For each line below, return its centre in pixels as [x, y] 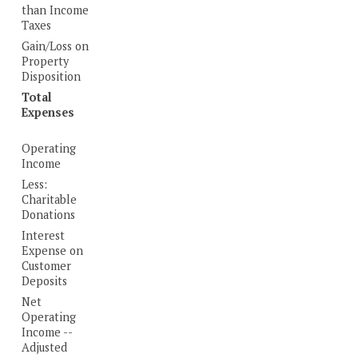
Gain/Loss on [56, 46]
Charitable [50, 200]
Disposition [52, 77]
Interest [44, 236]
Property [46, 62]
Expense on [53, 251]
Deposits [45, 281]
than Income [56, 10]
